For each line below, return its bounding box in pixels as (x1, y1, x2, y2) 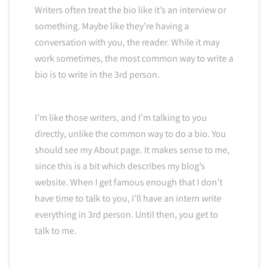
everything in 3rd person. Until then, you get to (34, 208, 218, 221)
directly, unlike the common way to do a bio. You (34, 127, 226, 141)
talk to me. (34, 224, 77, 237)
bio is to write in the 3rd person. (34, 68, 160, 81)
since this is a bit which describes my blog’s (34, 160, 205, 173)
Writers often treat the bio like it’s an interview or (34, 4, 226, 17)
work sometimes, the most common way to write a (34, 52, 233, 65)
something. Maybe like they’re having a (34, 20, 189, 33)
